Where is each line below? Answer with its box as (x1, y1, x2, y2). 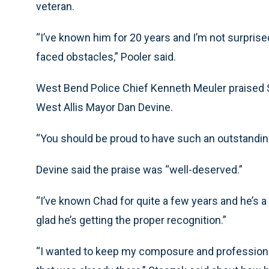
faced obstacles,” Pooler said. (36, 50, 176, 64)
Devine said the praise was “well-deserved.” (36, 163, 243, 177)
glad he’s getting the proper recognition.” (36, 214, 226, 227)
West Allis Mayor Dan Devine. (36, 101, 173, 114)
